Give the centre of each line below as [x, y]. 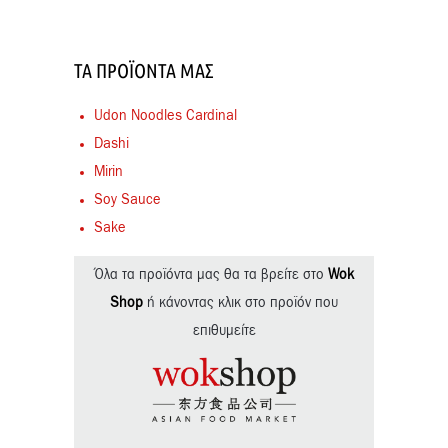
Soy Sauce [127, 200]
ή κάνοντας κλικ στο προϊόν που [240, 303]
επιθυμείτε [224, 331]
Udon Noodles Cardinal [165, 116]
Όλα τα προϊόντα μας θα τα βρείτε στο [211, 275]
